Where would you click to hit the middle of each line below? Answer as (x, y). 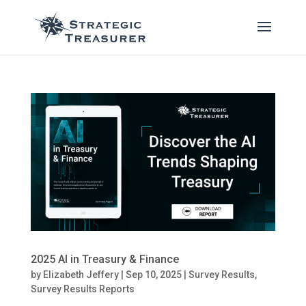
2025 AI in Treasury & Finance (105, 259)
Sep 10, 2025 (153, 274)
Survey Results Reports (82, 289)
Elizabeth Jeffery (81, 274)
